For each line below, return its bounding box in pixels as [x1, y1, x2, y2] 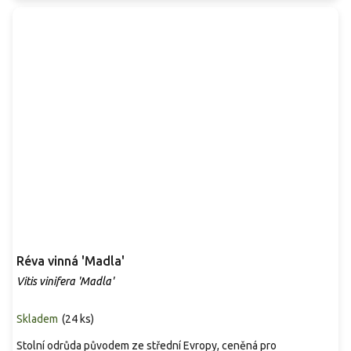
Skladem [16, 312, 58, 325]
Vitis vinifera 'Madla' [16, 274, 114, 288]
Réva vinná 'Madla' [16, 253, 125, 268]
